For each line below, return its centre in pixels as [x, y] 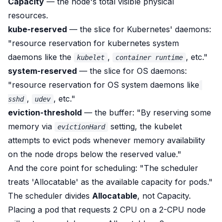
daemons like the [41, 57]
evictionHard [81, 127]
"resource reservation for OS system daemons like [104, 85]
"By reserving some [174, 112]
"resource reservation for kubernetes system [93, 43]
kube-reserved [37, 29]
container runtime [149, 57]
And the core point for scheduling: [74, 168]
